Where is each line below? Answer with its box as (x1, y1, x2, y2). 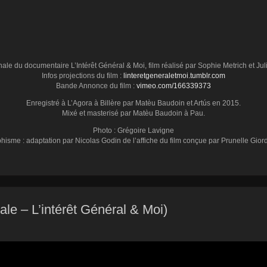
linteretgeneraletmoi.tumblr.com (123, 71, 225, 80)
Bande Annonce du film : (56, 81, 136, 90)
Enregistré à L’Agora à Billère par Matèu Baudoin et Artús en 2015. (26, 98, 241, 107)
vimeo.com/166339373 (136, 81, 211, 90)
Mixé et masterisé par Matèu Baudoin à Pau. (62, 108, 205, 117)
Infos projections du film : (42, 71, 123, 80)
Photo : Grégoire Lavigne (93, 126, 174, 135)
